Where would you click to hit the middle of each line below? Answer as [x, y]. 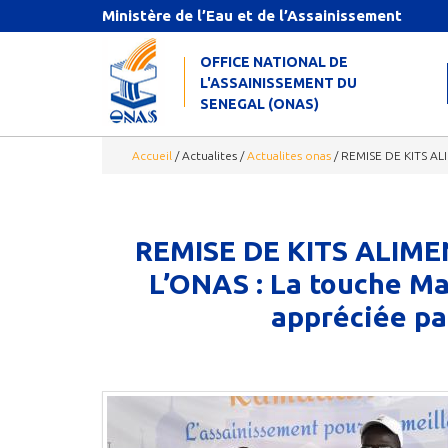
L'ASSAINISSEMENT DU [278, 83]
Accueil [152, 156]
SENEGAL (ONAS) [259, 104]
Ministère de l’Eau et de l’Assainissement [252, 15]
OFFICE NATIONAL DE [273, 62]
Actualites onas [289, 156]
